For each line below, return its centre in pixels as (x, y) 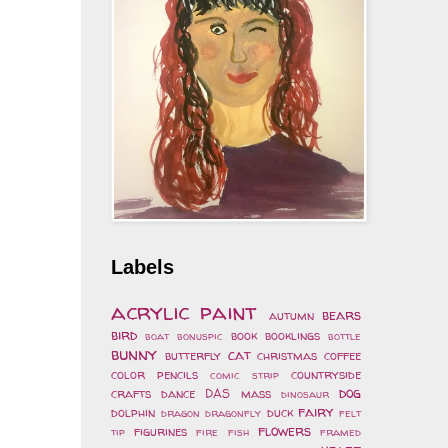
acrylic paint (184, 311)
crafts (131, 393)
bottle (344, 335)
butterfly (192, 355)
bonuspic (200, 335)
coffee (342, 355)
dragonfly (233, 412)
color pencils (154, 374)
